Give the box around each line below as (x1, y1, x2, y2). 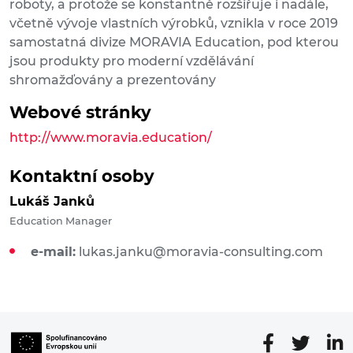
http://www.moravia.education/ (9, 130, 212, 146)
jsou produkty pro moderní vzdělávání (9, 54, 254, 69)
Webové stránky (9, 102, 151, 123)
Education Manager (9, 215, 112, 228)
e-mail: (31, 244, 76, 260)
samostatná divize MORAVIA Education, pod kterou (9, 35, 339, 50)
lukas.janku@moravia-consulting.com (79, 244, 323, 260)
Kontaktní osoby (9, 166, 154, 187)
